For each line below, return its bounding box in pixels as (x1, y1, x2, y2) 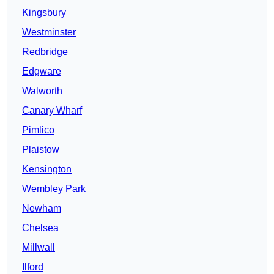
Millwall (22, 242, 55, 253)
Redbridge (22, 46, 68, 57)
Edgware (22, 66, 61, 77)
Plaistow (22, 144, 59, 155)
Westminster (22, 27, 76, 38)
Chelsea (22, 223, 59, 234)
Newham (22, 203, 61, 214)
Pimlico (22, 125, 54, 136)
